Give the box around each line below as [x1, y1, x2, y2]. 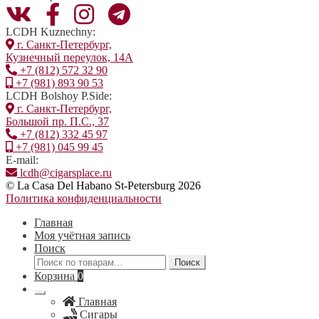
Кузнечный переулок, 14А [6, 51, 133, 64]
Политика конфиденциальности [6, 192, 162, 205]
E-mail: [6, 154, 38, 167]
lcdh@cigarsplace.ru [17, 167, 112, 179]
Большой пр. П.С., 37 [6, 115, 109, 128]
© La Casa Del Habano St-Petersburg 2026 [6, 179, 201, 192]
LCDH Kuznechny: [6, 26, 95, 38]
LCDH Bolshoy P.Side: [6, 90, 112, 103]
